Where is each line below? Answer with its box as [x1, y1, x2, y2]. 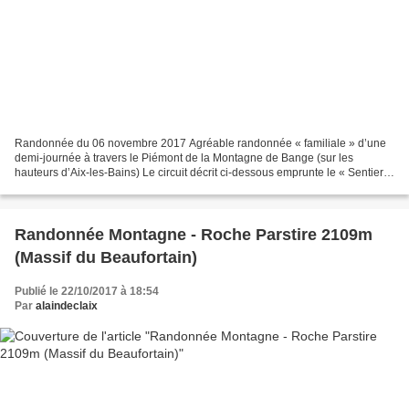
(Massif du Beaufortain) [15, 247, 197, 267]
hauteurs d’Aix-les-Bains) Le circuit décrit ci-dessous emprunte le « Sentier [15, 165, 383, 179]
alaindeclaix [36, 299, 98, 312]
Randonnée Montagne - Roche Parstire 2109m [15, 225, 372, 244]
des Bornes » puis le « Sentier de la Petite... [15, 180, 230, 194]
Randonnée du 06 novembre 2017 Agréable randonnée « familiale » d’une [15, 136, 386, 150]
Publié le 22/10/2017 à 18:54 [15, 284, 159, 298]
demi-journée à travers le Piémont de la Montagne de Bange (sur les [15, 151, 353, 164]
